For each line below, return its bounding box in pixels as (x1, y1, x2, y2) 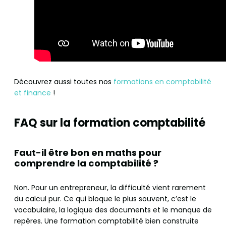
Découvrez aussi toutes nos (14, 77, 114, 87)
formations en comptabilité (114, 77, 211, 87)
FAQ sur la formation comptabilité (14, 115, 205, 131)
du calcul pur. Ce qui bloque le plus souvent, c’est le (14, 194, 196, 204)
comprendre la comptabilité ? (14, 157, 158, 170)
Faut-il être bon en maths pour (14, 146, 161, 159)
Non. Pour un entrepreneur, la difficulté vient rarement (14, 183, 206, 193)
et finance (14, 88, 51, 98)
